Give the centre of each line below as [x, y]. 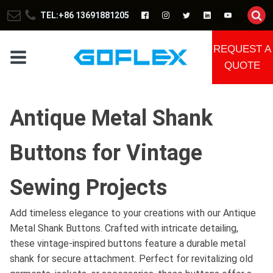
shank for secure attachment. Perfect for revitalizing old [131, 259]
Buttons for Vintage [106, 153]
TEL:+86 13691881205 [85, 15]
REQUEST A [243, 49]
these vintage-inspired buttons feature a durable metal [128, 243]
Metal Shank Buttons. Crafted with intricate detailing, [124, 228]
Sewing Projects [88, 188]
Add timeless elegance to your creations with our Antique [133, 213]
